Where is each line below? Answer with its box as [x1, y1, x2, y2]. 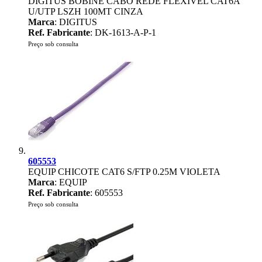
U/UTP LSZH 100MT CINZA [28, 6, 143, 16]
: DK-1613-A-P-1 [90, 27, 156, 37]
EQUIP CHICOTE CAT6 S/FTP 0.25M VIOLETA [28, 167, 220, 177]
